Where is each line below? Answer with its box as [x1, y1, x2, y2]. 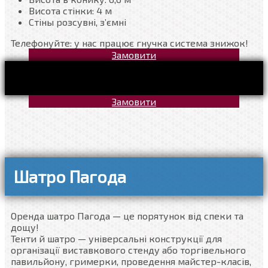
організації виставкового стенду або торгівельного [11, 243, 246, 255]
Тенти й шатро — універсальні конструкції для [11, 232, 222, 244]
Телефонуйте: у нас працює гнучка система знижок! [11, 37, 248, 49]
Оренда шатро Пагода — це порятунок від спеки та [11, 209, 243, 221]
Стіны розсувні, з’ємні [29, 16, 126, 28]
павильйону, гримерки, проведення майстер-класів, [11, 255, 251, 267]
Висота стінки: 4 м [29, 5, 112, 17]
